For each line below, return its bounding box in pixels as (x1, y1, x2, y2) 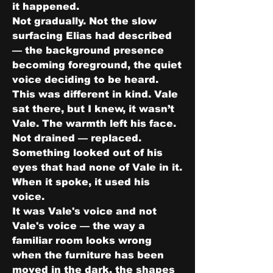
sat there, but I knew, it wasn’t (12, 104, 174, 114)
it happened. (12, 1, 79, 12)
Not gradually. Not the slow (12, 16, 157, 26)
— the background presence (12, 45, 164, 55)
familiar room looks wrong (12, 235, 152, 246)
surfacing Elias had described (12, 30, 172, 41)
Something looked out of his (12, 147, 163, 158)
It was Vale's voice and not (12, 206, 157, 216)
